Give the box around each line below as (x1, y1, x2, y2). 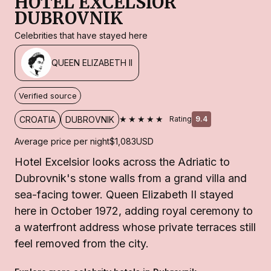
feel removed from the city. (15, 237, 149, 250)
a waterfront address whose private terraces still (15, 220, 256, 233)
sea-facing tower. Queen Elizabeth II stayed (15, 188, 233, 201)
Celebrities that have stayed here (15, 30, 148, 41)
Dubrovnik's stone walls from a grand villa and (15, 171, 247, 184)
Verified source (19, 90, 77, 100)
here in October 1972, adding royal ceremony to (15, 204, 253, 217)
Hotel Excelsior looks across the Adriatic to (15, 155, 230, 168)
